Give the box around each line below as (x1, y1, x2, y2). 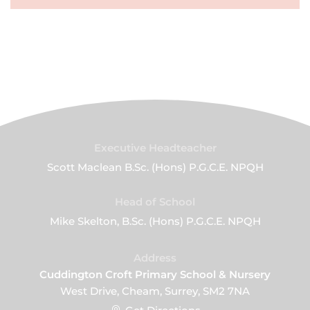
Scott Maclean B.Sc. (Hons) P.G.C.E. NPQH (46, 161, 264, 174)
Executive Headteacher (93, 141, 217, 154)
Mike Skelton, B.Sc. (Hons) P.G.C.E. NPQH (49, 215, 261, 228)
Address (134, 251, 176, 264)
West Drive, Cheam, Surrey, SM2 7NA (60, 284, 250, 298)
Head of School (115, 195, 195, 208)
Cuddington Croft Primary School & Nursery (39, 268, 271, 281)
